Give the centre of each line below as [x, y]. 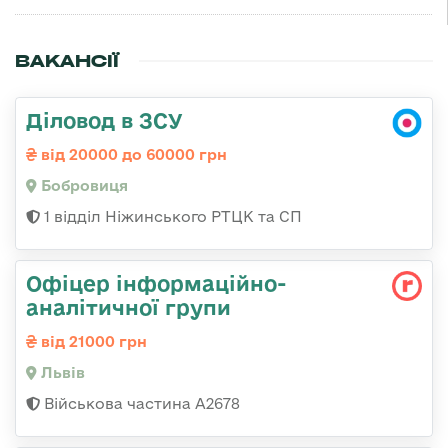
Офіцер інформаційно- [156, 283]
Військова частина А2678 [140, 404]
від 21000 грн [92, 342]
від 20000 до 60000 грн [132, 155]
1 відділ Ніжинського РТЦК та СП [171, 217]
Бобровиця [82, 186]
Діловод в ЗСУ [104, 120]
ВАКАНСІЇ [67, 61]
